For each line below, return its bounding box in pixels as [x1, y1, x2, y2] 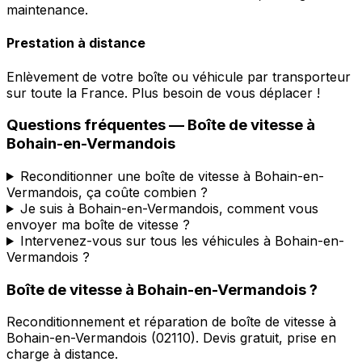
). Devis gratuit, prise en [191, 330, 336, 347]
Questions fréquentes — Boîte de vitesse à [6, 116, 315, 135]
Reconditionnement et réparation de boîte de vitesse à [6, 314, 336, 330]
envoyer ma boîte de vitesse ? [6, 216, 190, 233]
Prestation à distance [6, 35, 145, 52]
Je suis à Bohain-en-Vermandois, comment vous [19, 200, 318, 217]
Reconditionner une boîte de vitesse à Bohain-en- [19, 167, 324, 184]
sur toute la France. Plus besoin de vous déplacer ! [6, 84, 320, 101]
